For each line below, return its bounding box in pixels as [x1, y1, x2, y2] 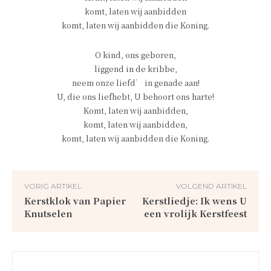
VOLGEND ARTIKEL [175, 181, 247, 191]
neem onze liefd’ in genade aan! [71, 77, 200, 88]
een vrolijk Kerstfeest [143, 207, 247, 220]
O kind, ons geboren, [95, 49, 176, 60]
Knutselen [24, 207, 73, 220]
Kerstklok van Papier [24, 194, 126, 207]
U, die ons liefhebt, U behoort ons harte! [57, 91, 214, 102]
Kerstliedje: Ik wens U [142, 194, 247, 207]
